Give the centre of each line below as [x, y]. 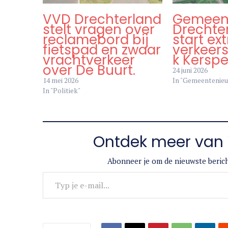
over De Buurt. [89, 70]
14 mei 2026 [61, 80]
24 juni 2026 [190, 70]
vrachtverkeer [89, 60]
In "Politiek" [62, 91]
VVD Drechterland [102, 20]
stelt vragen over [99, 30]
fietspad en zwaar [102, 50]
